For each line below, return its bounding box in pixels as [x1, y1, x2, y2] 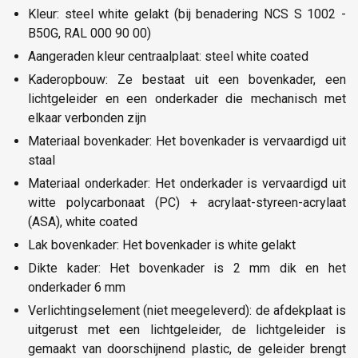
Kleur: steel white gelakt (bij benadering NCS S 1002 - [28, 6, 346, 22]
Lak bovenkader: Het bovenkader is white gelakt [28, 237, 296, 253]
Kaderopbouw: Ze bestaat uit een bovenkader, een [28, 71, 346, 87]
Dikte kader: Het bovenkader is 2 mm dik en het [28, 260, 346, 276]
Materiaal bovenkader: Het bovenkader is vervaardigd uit [28, 133, 346, 149]
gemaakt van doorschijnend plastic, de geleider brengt [28, 340, 346, 356]
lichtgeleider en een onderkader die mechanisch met [28, 90, 346, 106]
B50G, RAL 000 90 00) [28, 25, 151, 41]
